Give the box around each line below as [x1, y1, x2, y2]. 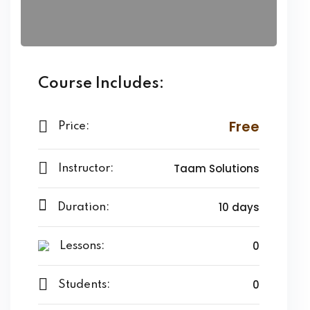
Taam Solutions [174, 161, 259, 176]
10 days [219, 199, 259, 215]
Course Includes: [38, 75, 164, 91]
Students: [58, 278, 110, 291]
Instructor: [58, 162, 113, 174]
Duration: [57, 201, 109, 213]
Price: [58, 120, 89, 133]
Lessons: [60, 239, 104, 252]
